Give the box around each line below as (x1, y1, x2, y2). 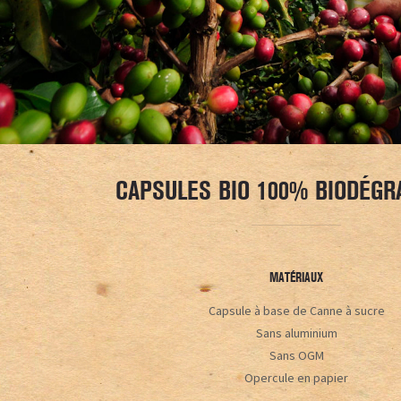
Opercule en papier (244, 369, 348, 386)
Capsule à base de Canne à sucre (208, 302, 385, 319)
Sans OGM (269, 346, 324, 363)
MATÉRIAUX (269, 269, 323, 286)
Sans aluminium (255, 324, 337, 341)
